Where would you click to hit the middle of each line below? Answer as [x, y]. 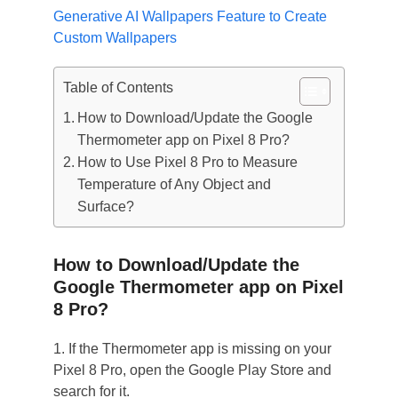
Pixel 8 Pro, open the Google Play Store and [192, 370]
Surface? [105, 207]
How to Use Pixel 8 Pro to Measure [187, 162]
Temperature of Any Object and [174, 184]
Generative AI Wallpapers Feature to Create [190, 16]
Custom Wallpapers [115, 38]
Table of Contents [118, 88]
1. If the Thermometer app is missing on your [192, 349]
